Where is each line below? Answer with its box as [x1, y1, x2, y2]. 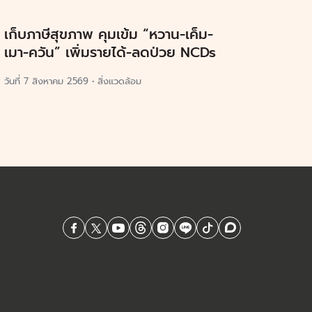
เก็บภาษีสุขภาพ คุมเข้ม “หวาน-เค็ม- [4, 23, 213, 45]
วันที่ [4, 74, 24, 88]
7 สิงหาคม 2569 [24, 74, 88, 88]
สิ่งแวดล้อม [97, 74, 141, 88]
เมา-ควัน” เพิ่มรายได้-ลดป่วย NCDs [4, 41, 216, 63]
